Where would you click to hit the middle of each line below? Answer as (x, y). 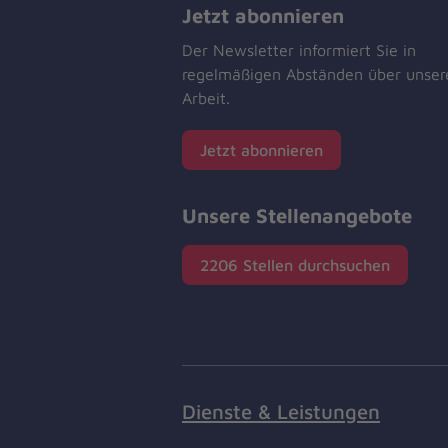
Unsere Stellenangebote (297, 215)
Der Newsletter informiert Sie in (299, 50)
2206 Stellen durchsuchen (295, 264)
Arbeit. (206, 98)
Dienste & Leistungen (281, 410)
